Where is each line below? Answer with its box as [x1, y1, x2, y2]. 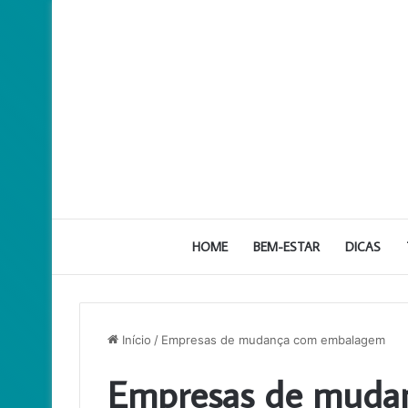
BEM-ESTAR [253, 239, 320, 255]
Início [118, 332, 151, 347]
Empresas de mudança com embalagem [161, 332, 385, 347]
